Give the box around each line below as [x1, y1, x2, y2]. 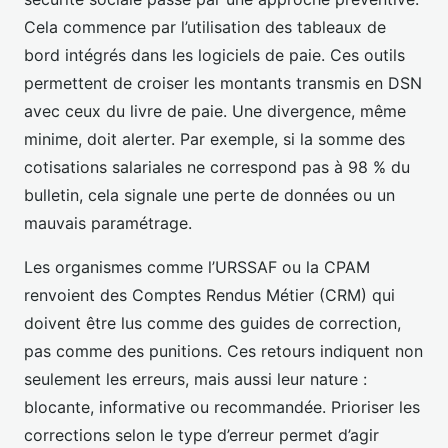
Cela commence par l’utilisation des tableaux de [24, 16, 386, 37]
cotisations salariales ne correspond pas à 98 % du [24, 156, 410, 177]
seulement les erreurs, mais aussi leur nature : [24, 368, 367, 389]
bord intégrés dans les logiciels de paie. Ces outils [24, 44, 405, 65]
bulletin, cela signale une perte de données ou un [24, 184, 395, 205]
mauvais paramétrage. [24, 212, 192, 233]
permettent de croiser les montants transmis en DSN [24, 72, 422, 93]
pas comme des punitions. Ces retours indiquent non [24, 340, 423, 361]
